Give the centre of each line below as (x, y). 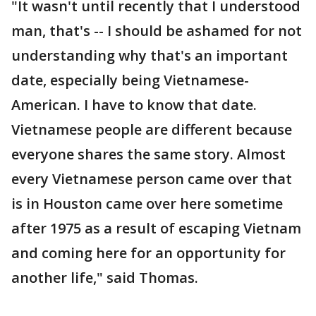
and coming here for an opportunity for (148, 253)
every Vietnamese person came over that (152, 179)
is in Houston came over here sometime (147, 203)
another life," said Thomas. (105, 278)
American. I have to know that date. (134, 105)
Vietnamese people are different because (152, 129)
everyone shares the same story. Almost (148, 154)
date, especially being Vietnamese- (130, 80)
